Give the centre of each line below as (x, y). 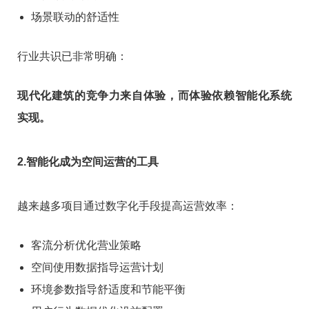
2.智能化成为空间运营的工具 (88, 161)
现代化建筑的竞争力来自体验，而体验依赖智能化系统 (154, 95)
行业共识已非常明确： (72, 56)
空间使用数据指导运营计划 (97, 267)
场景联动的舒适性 (75, 17)
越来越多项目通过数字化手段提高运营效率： (128, 206)
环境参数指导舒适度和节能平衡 (108, 289)
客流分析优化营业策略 (86, 245)
